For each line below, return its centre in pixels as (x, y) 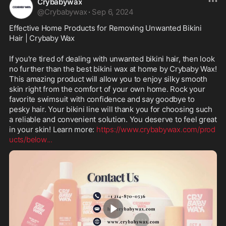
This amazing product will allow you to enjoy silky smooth (108, 79)
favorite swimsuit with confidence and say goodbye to (102, 99)
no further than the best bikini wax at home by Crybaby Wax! (113, 69)
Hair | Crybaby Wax (42, 38)
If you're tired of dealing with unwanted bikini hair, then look (112, 59)
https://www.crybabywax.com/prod (156, 129)
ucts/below (28, 139)
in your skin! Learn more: (53, 129)
